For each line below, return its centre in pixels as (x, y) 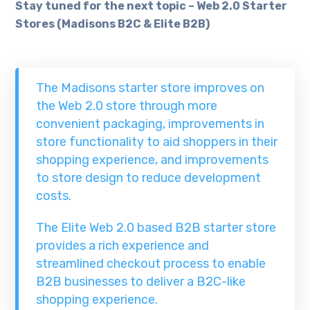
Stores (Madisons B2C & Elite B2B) (113, 24)
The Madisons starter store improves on (150, 88)
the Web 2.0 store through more (126, 106)
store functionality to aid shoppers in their (156, 142)
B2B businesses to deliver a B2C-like (140, 281)
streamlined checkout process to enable (151, 263)
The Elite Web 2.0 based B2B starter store (156, 227)
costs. (53, 195)
